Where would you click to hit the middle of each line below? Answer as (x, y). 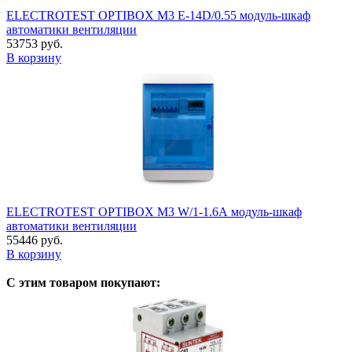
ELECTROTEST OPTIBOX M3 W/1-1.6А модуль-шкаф (154, 211)
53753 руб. (35, 43)
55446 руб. (35, 240)
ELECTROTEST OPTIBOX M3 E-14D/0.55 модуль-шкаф (158, 15)
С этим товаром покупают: (83, 282)
